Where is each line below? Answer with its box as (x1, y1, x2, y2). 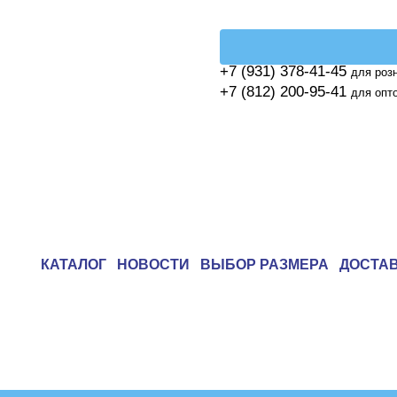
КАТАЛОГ (41, 257, 106, 272)
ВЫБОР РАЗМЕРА (200, 257, 329, 272)
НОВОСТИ (117, 257, 190, 272)
